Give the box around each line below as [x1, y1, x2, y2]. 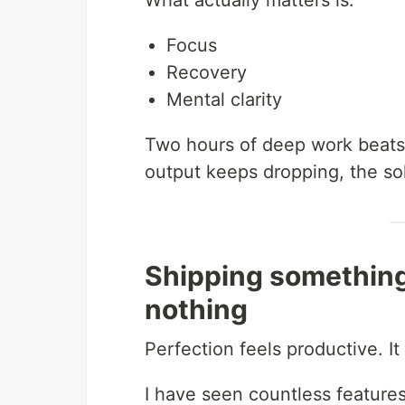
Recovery [166, 61, 247, 84]
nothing [145, 293, 248, 326]
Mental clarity [166, 89, 282, 111]
